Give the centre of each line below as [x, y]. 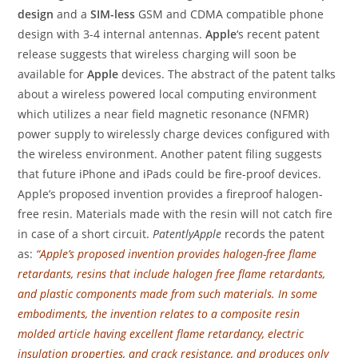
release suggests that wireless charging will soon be [157, 54]
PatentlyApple [186, 234]
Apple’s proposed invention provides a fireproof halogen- [171, 194]
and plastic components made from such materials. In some [168, 294]
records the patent [273, 234]
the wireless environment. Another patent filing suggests [170, 154]
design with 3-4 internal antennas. [112, 34]
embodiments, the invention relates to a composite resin [159, 314]
